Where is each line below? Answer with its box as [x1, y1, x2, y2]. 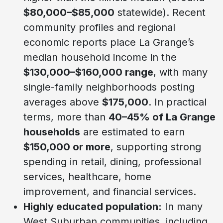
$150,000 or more [23, 140, 111, 153]
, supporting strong [111, 140, 201, 153]
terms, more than [23, 111, 109, 123]
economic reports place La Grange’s [23, 36, 194, 48]
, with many [153, 66, 208, 78]
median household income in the [23, 51, 177, 63]
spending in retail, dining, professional [23, 155, 201, 168]
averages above [23, 96, 102, 108]
